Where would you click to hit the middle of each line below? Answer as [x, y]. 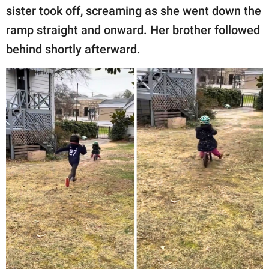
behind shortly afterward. [73, 50]
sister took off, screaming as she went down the [134, 11]
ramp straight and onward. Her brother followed [133, 30]
